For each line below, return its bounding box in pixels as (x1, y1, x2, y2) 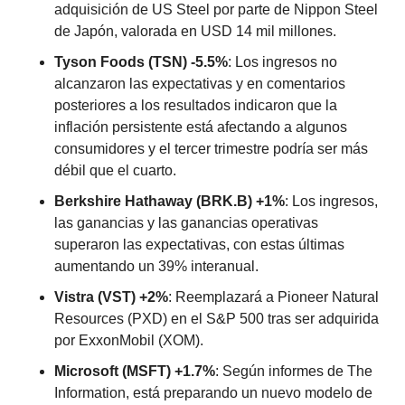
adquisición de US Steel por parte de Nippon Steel (54, 2, 378, 18)
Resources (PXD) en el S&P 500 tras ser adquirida (54, 311, 379, 327)
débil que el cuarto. (54, 163, 176, 179)
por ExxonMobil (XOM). (54, 333, 203, 349)
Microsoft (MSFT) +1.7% (54, 363, 215, 380)
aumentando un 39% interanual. (54, 259, 259, 275)
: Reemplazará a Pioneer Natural (168, 289, 379, 306)
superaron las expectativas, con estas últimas (54, 237, 344, 253)
